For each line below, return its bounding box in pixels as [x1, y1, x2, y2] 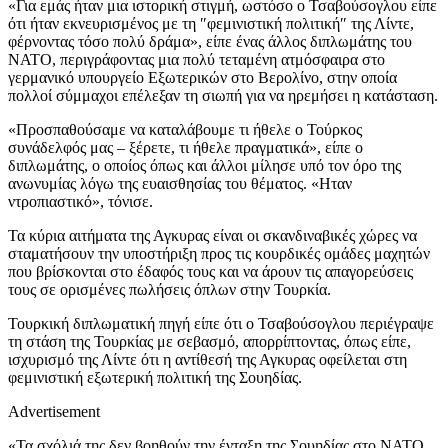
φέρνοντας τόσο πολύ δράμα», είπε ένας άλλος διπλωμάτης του [8, 32, 412, 50]
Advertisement [8, 402, 100, 420]
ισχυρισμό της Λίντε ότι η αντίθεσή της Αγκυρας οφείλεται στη [8, 350, 407, 368]
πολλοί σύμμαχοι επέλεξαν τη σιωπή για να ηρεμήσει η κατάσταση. [8, 86, 438, 104]
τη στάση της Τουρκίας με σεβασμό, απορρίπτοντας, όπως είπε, [8, 332, 411, 350]
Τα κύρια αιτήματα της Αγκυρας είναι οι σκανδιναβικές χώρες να [8, 226, 417, 244]
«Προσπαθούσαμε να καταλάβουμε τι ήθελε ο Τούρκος [8, 120, 362, 138]
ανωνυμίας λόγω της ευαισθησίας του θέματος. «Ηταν [8, 174, 352, 192]
